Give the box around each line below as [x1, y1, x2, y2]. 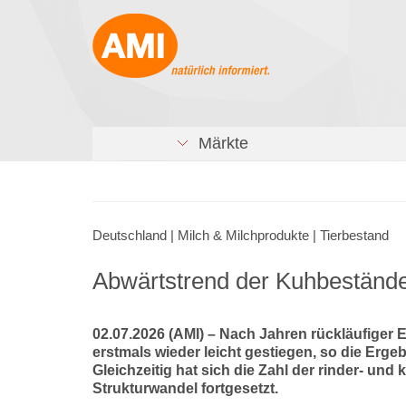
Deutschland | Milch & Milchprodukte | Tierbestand [92, 228, 389, 243]
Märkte [188, 134, 248, 152]
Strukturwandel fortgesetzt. [92, 381, 278, 396]
